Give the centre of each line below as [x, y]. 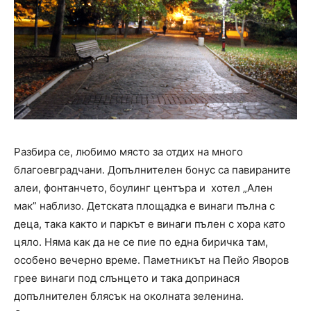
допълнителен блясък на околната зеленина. [129, 296]
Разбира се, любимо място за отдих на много [128, 151]
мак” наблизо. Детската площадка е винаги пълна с [144, 205]
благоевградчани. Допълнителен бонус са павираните [152, 169]
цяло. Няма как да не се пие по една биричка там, [141, 242]
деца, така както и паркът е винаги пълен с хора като [150, 224]
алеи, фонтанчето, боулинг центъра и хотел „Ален [143, 187]
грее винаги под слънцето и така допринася [127, 278]
